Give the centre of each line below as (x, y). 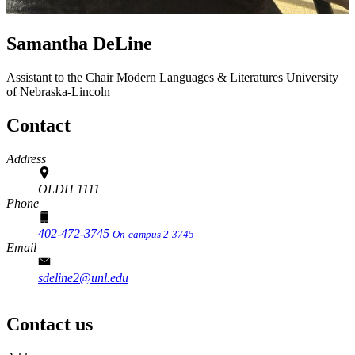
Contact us (50, 324)
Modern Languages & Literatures (200, 77)
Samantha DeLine (79, 43)
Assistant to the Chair (61, 77)
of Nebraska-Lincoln (58, 91)
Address (26, 158)
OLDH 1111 (69, 189)
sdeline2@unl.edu (83, 277)
